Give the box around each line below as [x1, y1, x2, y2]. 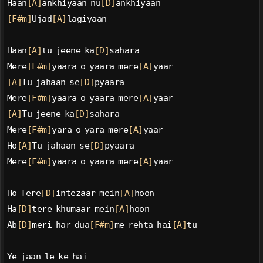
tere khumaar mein [32, 204, 114, 215]
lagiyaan [66, 14, 107, 25]
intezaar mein [55, 188, 120, 199]
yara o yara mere [52, 124, 129, 136]
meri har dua [32, 220, 90, 231]
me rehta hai [114, 220, 172, 231]
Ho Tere [6, 188, 41, 199]
